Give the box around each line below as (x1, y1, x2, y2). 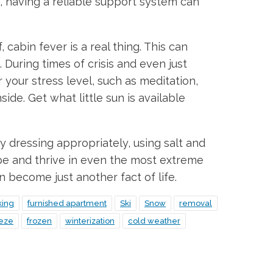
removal (179, 198, 212, 208)
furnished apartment (27, 198, 107, 208)
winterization (65, 216, 115, 225)
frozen (27, 216, 52, 225)
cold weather (128, 216, 180, 225)
